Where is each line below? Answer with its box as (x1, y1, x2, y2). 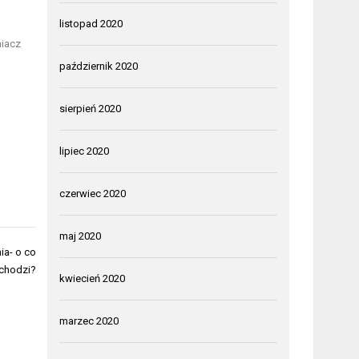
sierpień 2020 (59, 102, 122, 115)
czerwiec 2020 (59, 187, 127, 200)
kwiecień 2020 (59, 272, 126, 284)
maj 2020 (59, 229, 102, 242)
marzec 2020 (59, 314, 119, 327)
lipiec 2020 (59, 144, 110, 157)
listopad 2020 (59, 17, 123, 30)
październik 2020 (59, 59, 139, 72)
